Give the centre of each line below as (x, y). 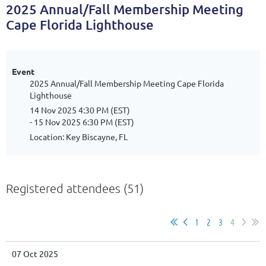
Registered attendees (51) (75, 189)
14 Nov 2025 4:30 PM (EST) (80, 110)
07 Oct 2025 (35, 254)
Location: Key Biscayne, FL (79, 137)
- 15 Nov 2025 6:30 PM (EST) (82, 122)
